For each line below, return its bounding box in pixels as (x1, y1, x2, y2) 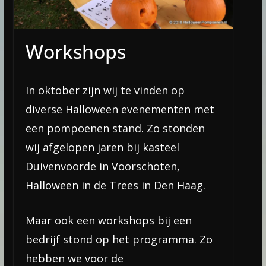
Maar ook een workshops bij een (25, 213, 192, 228)
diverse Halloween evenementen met (25, 102, 214, 117)
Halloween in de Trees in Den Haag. (25, 178, 205, 193)
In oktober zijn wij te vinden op (25, 83, 185, 98)
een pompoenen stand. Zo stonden (25, 121, 205, 136)
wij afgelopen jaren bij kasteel (25, 140, 179, 155)
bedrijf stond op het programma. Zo (25, 232, 213, 247)
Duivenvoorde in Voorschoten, (25, 159, 180, 174)
